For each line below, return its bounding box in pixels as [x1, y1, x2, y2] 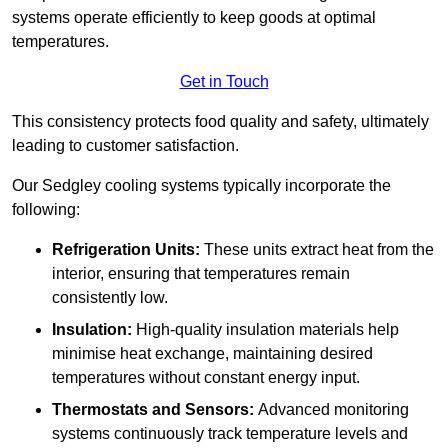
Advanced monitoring [254, 400, 409, 418]
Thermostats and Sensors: [52, 400, 254, 418]
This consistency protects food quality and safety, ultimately [12, 112, 429, 130]
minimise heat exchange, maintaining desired [52, 344, 373, 362]
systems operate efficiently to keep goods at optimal [12, 8, 376, 26]
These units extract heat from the [200, 240, 434, 258]
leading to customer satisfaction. [12, 136, 239, 154]
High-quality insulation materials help [132, 320, 399, 338]
